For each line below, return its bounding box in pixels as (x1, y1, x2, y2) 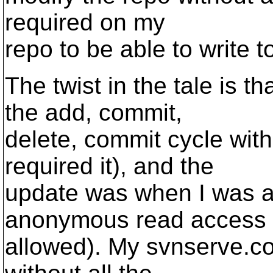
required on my (5, 9, 165, 35)
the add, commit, (5, 99, 182, 126)
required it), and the (5, 153, 214, 179)
